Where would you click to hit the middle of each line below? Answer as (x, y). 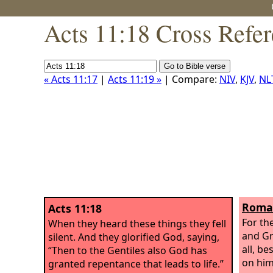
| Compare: (190, 79)
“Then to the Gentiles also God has (128, 250)
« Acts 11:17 (71, 79)
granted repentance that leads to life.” (136, 264)
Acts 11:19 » (135, 79)
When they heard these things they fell (137, 223)
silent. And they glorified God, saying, (134, 237)
